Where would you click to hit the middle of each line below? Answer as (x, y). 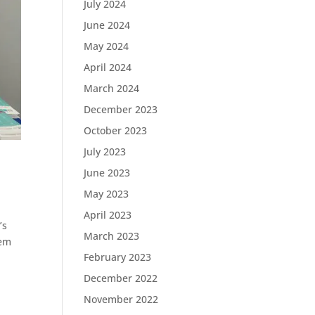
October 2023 (116, 130)
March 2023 (112, 236)
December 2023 (121, 109)
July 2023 (105, 152)
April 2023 (108, 215)
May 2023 (107, 194)
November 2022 (121, 299)
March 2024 (112, 88)
